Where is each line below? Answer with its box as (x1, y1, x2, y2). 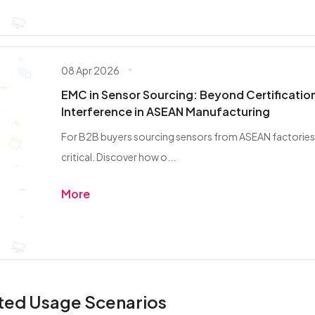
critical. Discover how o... (60, 150, 176, 164)
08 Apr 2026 (60, 64, 120, 77)
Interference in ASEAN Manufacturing (60, 104, 270, 120)
